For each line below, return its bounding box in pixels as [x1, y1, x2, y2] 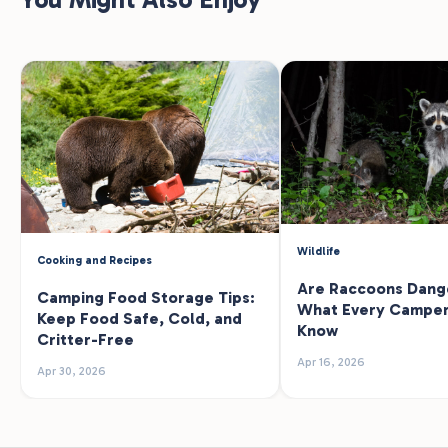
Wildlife [297, 245, 340, 259]
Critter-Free [37, 330, 134, 350]
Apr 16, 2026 [297, 355, 365, 370]
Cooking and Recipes [37, 254, 152, 268]
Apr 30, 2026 [37, 364, 106, 379]
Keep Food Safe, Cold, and [37, 309, 242, 329]
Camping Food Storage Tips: [37, 288, 255, 308]
